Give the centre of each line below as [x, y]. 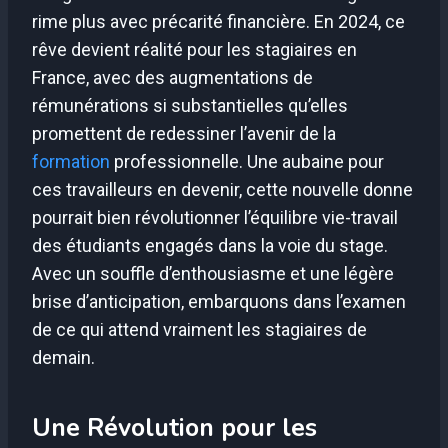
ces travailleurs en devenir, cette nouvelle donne [222, 190]
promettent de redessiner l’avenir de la [184, 134]
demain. [63, 358]
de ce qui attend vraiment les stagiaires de [199, 330]
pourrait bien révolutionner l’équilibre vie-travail [215, 218]
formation [71, 162]
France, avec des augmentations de [172, 78]
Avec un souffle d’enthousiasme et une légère [213, 274]
